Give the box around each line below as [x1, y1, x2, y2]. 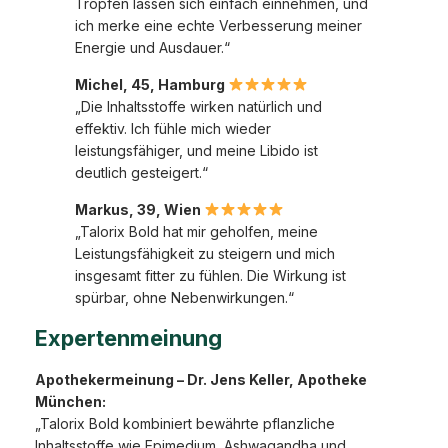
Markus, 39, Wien [75, 201, 204, 219]
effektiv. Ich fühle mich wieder [75, 120, 271, 138]
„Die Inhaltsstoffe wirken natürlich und [75, 98, 322, 116]
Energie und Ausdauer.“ [75, 39, 230, 57]
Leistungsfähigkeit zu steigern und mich [75, 245, 335, 263]
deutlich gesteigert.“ [75, 164, 208, 182]
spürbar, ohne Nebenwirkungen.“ [75, 289, 294, 307]
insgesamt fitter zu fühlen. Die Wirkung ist [75, 267, 346, 285]
